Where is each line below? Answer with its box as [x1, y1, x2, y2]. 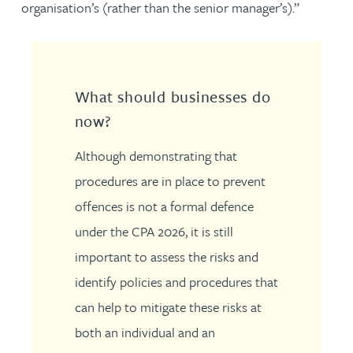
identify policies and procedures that [74, 272, 278, 292]
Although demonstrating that [74, 146, 237, 165]
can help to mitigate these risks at [74, 297, 262, 317]
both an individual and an [74, 322, 215, 342]
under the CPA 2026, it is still [74, 221, 233, 241]
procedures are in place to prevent [74, 171, 266, 191]
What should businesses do [74, 84, 271, 108]
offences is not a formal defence [74, 196, 254, 216]
